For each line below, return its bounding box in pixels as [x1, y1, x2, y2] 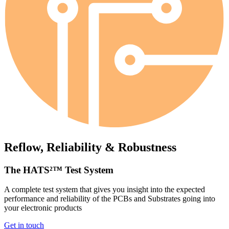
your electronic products [4, 203, 82, 213]
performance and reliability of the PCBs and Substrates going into [4, 194, 215, 203]
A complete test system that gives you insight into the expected [4, 185, 205, 194]
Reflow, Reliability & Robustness [4, 140, 176, 154]
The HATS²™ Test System [4, 164, 113, 175]
